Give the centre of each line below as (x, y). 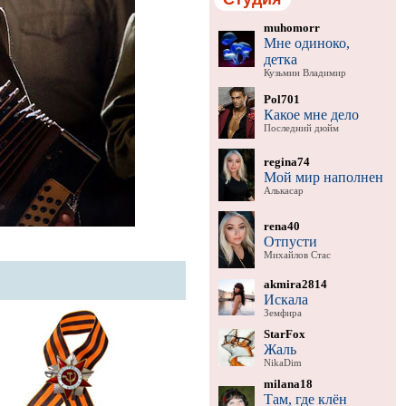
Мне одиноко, (306, 43)
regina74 (286, 161)
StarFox (284, 333)
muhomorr (291, 27)
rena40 (281, 226)
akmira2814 (295, 284)
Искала (285, 299)
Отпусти (290, 241)
